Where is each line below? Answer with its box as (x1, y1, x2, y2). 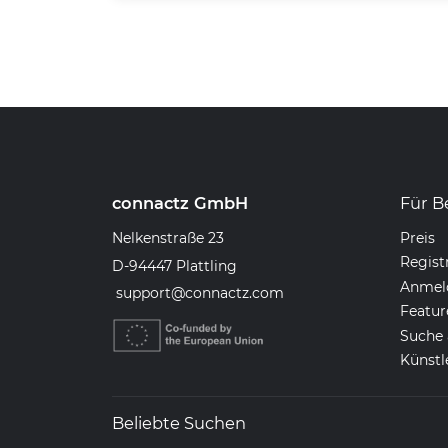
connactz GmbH (112, 192, 248, 213)
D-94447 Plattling (112, 256, 237, 275)
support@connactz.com (116, 284, 284, 303)
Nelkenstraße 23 (112, 228, 224, 247)
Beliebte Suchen (112, 412, 246, 433)
